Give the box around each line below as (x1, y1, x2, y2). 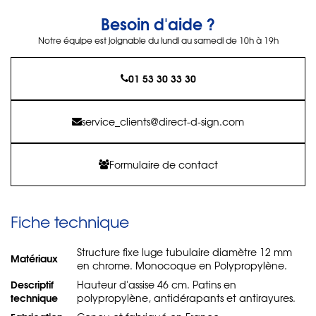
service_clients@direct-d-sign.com (82, 114, 244, 128)
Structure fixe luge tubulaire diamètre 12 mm (77, 244, 292, 259)
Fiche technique (11, 209, 129, 233)
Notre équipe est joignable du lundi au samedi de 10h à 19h (37, 33, 279, 47)
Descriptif (11, 276, 54, 292)
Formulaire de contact (109, 157, 218, 171)
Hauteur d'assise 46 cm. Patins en (77, 276, 236, 291)
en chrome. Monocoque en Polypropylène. (77, 257, 287, 272)
